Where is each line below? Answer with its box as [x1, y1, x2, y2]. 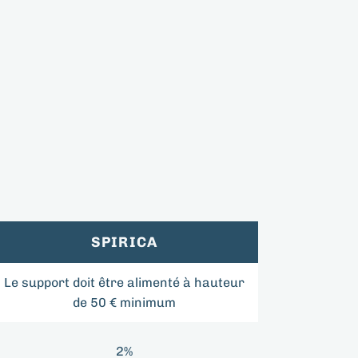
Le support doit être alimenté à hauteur [4, 275, 245, 291]
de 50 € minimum [73, 295, 176, 311]
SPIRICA [90, 233, 158, 251]
